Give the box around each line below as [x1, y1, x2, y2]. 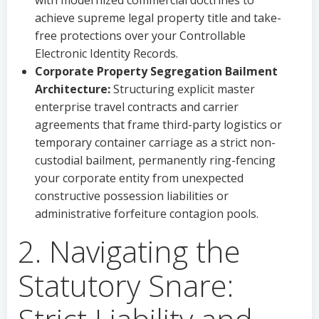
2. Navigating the [18, 231, 241, 271]
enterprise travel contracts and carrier [35, 99, 239, 115]
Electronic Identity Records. [35, 46, 178, 61]
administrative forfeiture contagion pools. [35, 206, 258, 221]
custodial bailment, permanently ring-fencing [35, 152, 276, 168]
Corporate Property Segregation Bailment [35, 63, 278, 79]
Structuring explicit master [110, 81, 255, 97]
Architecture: [35, 81, 110, 97]
